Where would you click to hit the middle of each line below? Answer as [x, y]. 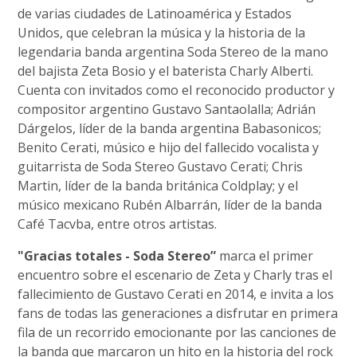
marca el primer [265, 255]
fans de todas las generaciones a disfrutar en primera [178, 313]
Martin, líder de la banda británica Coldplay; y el [158, 185]
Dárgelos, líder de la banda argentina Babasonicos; [170, 128]
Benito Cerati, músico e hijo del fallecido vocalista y [169, 147]
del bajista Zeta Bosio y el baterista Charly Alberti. [166, 71]
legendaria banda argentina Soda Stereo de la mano [173, 51]
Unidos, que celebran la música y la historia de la [162, 32]
